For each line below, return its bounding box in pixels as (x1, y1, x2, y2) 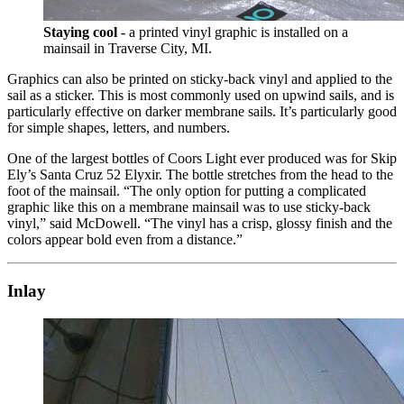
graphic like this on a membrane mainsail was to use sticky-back (7, 199, 371, 216)
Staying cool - (43, 24, 129, 41)
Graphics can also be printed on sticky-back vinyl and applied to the (7, 71, 392, 87)
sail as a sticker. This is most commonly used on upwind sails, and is (7, 87, 394, 104)
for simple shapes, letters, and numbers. (7, 120, 230, 136)
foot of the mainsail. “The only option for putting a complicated (7, 183, 366, 199)
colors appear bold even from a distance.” (7, 232, 243, 248)
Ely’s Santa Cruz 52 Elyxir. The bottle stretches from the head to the (7, 167, 393, 183)
